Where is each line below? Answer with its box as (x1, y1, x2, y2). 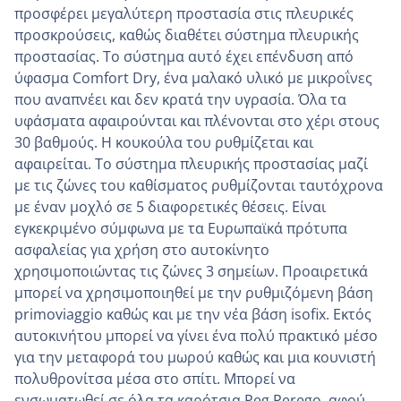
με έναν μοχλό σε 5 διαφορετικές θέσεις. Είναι (14, 196, 326, 217)
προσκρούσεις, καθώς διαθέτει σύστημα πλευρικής (14, 24, 359, 45)
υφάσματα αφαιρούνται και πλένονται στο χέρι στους (14, 110, 380, 131)
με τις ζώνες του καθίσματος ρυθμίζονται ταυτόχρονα (14, 175, 383, 195)
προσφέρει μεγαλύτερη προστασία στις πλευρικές (14, 3, 354, 23)
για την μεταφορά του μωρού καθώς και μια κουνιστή (14, 346, 376, 367)
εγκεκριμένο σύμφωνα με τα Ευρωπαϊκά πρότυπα (14, 218, 347, 238)
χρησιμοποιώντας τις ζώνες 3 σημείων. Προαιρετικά (14, 260, 368, 281)
